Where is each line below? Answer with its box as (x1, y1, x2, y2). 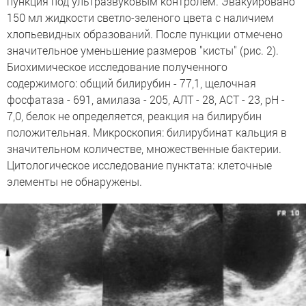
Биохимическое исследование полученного (7, 59, 227, 74)
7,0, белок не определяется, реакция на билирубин (7, 109, 262, 123)
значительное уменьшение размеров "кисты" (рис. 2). (7, 43, 279, 57)
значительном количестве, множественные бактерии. (7, 141, 281, 156)
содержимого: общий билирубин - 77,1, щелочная (7, 76, 256, 90)
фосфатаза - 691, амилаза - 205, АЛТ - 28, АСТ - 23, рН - (7, 92, 285, 107)
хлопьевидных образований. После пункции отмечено (7, 27, 283, 41)
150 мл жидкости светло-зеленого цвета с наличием (7, 10, 274, 25)
